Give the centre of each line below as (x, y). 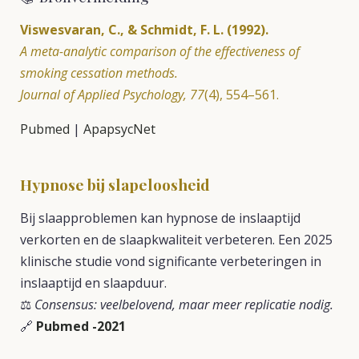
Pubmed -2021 (81, 326)
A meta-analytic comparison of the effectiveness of (160, 51)
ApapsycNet (119, 129)
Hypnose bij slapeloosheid (115, 184)
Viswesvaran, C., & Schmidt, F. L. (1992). (144, 30)
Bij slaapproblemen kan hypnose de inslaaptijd (160, 218)
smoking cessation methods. (99, 73)
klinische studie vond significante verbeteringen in (171, 261)
